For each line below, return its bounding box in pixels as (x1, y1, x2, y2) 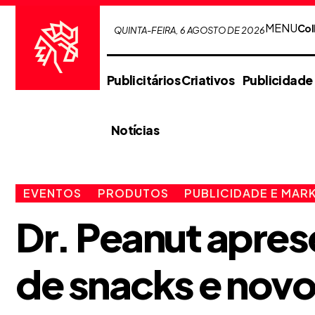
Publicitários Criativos (106, 72, 234, 88)
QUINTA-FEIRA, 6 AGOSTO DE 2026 (113, 25, 265, 36)
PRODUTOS (97, 185, 169, 200)
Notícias (110, 122, 159, 138)
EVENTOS (23, 185, 82, 200)
